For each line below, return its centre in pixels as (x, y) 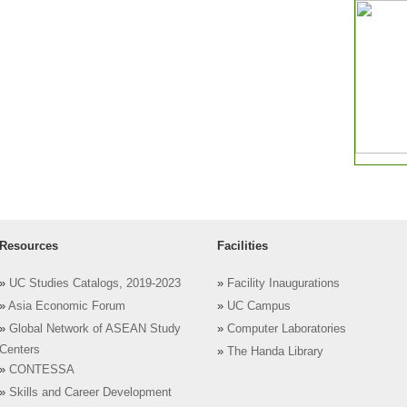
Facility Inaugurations (283, 284)
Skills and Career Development (90, 393)
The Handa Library (275, 352)
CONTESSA (42, 370)
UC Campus (259, 307)
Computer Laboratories (287, 329)
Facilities (243, 246)
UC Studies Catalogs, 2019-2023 (95, 284)
